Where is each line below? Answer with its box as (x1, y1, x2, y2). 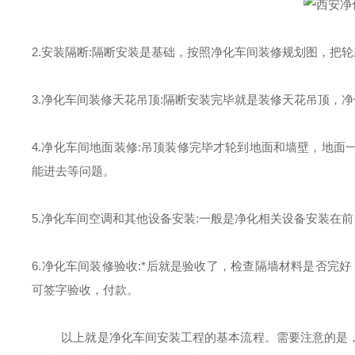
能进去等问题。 (32, 164, 116, 177)
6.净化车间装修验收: (32, 259, 142, 273)
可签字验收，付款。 (32, 283, 139, 296)
